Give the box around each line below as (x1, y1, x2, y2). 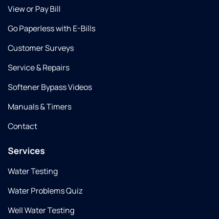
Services (8, 145, 45, 156)
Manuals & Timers (8, 101, 71, 112)
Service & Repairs (8, 62, 69, 73)
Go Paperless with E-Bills (8, 23, 95, 34)
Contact (8, 121, 37, 131)
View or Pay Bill (8, 3, 61, 14)
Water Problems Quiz (8, 185, 83, 196)
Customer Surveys (8, 43, 74, 53)
